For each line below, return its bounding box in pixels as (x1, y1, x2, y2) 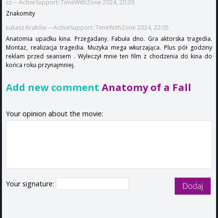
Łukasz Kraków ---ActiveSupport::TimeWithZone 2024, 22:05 (6, 23, 169, 32)
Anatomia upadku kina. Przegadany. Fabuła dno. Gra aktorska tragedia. (6, 34, 212, 43)
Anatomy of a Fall (102, 80, 191, 94)
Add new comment (6, 80, 102, 94)
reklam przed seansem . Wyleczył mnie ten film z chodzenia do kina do (6, 52, 212, 60)
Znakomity (6, 9, 35, 18)
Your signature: (6, 179, 56, 188)
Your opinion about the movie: (6, 109, 103, 118)
